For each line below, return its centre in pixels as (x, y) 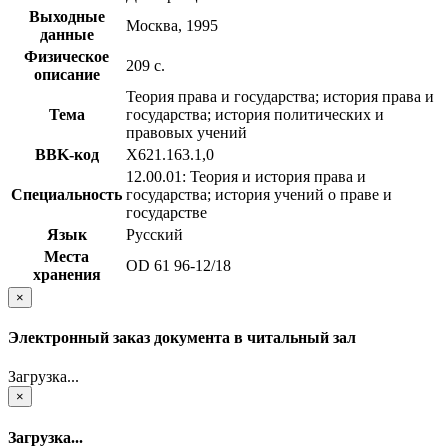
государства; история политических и (255, 114)
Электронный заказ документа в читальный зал (182, 338)
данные (66, 34)
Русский (154, 234)
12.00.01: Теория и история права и (246, 176)
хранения (66, 274)
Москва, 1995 (172, 25)
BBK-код (66, 154)
